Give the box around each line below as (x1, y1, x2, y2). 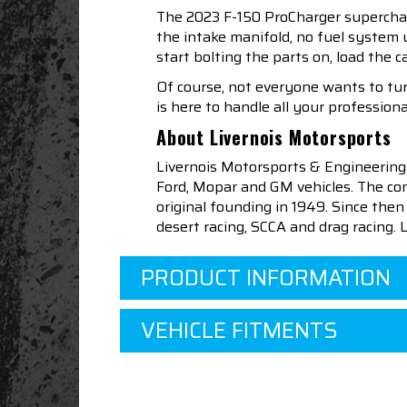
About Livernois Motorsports (156, 124, 392, 152)
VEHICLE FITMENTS (141, 313, 338, 349)
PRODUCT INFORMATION (141, 261, 391, 296)
